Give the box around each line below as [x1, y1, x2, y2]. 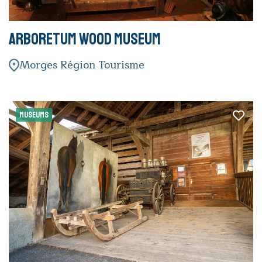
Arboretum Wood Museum [9, 29, 161, 50]
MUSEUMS [19, 110, 49, 120]
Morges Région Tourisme [19, 56, 144, 74]
